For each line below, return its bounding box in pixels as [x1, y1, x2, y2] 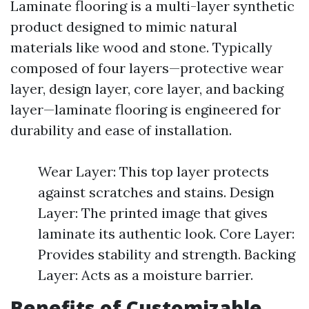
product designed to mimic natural [10, 18, 237, 35]
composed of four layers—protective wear [10, 59, 283, 77]
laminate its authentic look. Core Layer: [38, 225, 295, 242]
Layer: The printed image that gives [38, 204, 268, 221]
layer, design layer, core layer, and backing [10, 80, 283, 97]
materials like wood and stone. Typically [10, 39, 272, 56]
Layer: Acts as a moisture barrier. [38, 266, 253, 283]
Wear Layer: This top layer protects [38, 163, 269, 180]
